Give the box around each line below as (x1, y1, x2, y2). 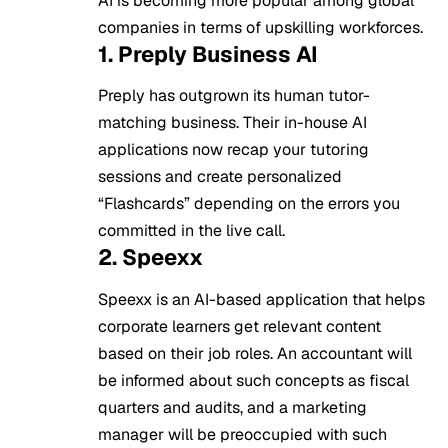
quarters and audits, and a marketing (98, 396, 367, 418)
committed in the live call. (98, 220, 285, 242)
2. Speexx (98, 243, 203, 272)
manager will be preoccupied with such (98, 423, 387, 445)
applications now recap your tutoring (98, 139, 369, 161)
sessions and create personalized (98, 166, 342, 188)
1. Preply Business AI (98, 40, 318, 69)
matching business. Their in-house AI (98, 112, 367, 134)
